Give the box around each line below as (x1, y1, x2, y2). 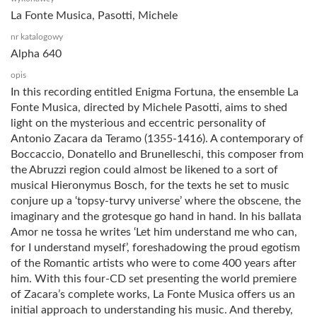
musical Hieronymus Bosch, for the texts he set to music (11, 179, 289, 191)
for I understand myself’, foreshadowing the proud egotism (11, 241, 300, 253)
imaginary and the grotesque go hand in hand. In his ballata (11, 210, 301, 222)
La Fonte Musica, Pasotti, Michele (11, 9, 178, 21)
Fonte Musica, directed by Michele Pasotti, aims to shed (11, 101, 287, 113)
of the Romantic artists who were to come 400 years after (11, 257, 296, 269)
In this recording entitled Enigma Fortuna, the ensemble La (11, 86, 299, 98)
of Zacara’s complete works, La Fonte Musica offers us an (11, 288, 295, 300)
